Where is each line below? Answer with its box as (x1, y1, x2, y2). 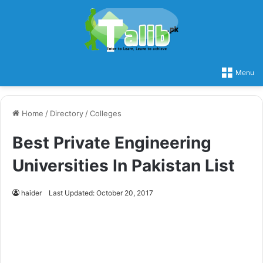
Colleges (90, 108, 122, 118)
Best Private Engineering (12, 132, 211, 153)
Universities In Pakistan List (12, 155, 235, 176)
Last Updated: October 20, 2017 (49, 188, 153, 197)
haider (21, 188, 42, 197)
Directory (50, 108, 83, 118)
